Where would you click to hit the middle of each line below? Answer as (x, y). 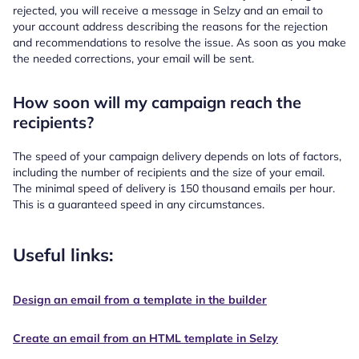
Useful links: (63, 254)
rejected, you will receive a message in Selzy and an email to (168, 10)
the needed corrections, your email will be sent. (133, 58)
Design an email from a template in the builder (140, 299)
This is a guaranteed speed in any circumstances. (139, 204)
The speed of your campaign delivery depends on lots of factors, (177, 156)
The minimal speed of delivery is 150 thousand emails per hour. (174, 188)
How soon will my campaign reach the (157, 102)
